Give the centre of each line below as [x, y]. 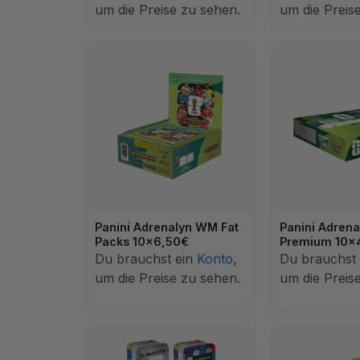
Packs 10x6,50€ [142, 241]
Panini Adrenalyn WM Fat [167, 227]
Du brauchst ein [146, 259]
